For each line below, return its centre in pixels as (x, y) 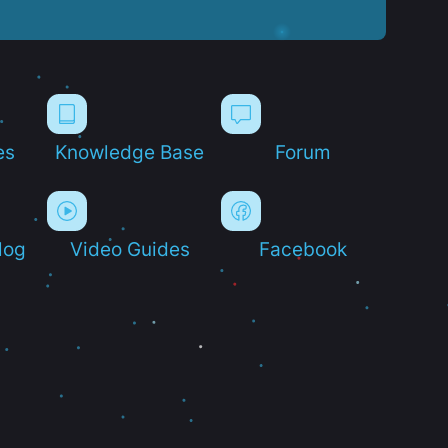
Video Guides (129, 248)
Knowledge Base (130, 151)
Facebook (303, 248)
